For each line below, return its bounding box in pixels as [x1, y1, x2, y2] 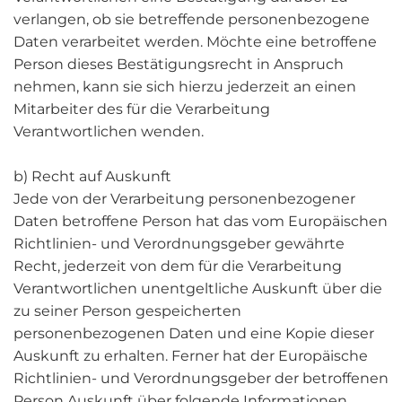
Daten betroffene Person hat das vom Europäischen [13, 213, 388, 230]
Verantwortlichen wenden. [13, 123, 204, 140]
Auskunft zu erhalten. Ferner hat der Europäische [13, 347, 368, 364]
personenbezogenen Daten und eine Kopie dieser [13, 325, 374, 342]
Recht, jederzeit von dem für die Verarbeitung [13, 258, 342, 275]
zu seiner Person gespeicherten [13, 302, 241, 319]
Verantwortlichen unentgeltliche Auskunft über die [13, 280, 382, 297]
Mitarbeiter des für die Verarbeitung [13, 100, 270, 118]
